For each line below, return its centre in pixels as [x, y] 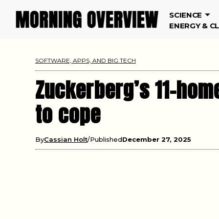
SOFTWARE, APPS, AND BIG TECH [86, 60]
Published [106, 139]
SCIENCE [186, 15]
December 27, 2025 [157, 139]
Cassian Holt [66, 139]
